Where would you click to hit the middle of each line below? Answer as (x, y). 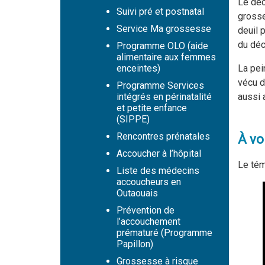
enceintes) (138, 68)
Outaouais (137, 193)
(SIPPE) (133, 119)
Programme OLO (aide (162, 46)
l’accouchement (148, 222)
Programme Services (160, 85)
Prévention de (146, 210)
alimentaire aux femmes (166, 57)
